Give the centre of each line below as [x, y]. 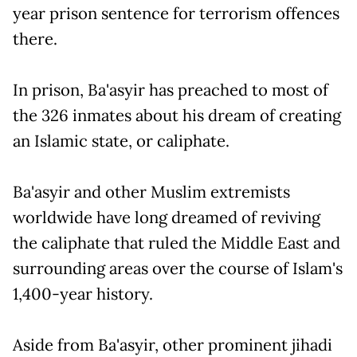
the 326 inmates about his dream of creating [177, 115]
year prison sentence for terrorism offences [176, 13]
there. [35, 39]
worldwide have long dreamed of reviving [167, 217]
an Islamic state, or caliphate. [121, 141]
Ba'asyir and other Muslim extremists [151, 192]
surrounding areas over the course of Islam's [178, 268]
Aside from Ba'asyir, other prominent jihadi [173, 345]
